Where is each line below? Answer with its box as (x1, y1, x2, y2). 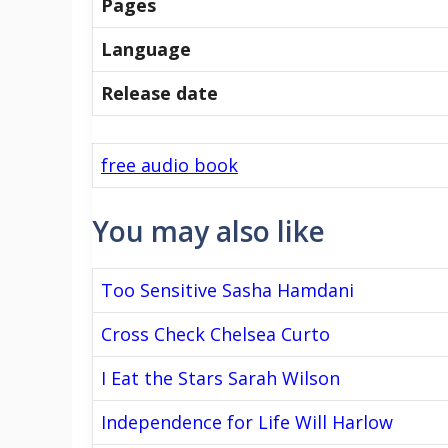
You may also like (92, 211, 325, 250)
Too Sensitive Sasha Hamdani (101, 277, 354, 302)
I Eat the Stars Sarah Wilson (101, 365, 340, 390)
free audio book (101, 152, 238, 177)
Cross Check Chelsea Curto (101, 321, 330, 346)
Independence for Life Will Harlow (101, 409, 393, 434)
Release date (101, 80, 218, 105)
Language (101, 36, 191, 61)
